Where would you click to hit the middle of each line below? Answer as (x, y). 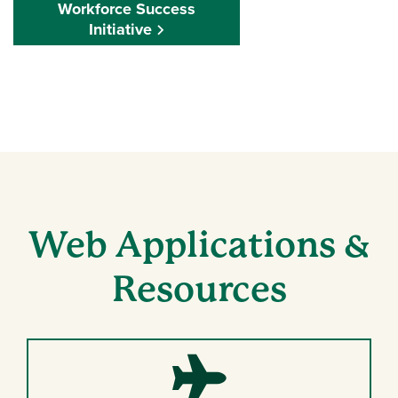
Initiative (120, 30)
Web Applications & (199, 244)
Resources (199, 289)
